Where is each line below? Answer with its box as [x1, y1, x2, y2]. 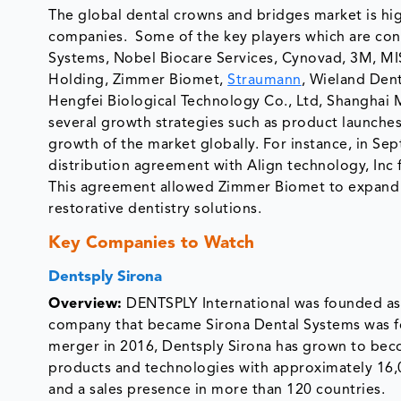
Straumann [227, 73, 302, 89]
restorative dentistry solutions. [48, 202, 262, 218]
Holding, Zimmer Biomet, [48, 73, 228, 89]
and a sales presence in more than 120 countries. [48, 383, 386, 398]
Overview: [48, 297, 123, 312]
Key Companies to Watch [48, 235, 255, 253]
